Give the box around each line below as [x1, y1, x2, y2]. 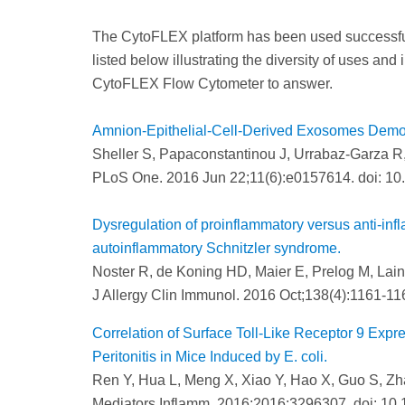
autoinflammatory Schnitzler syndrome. [92, 240, 344, 257]
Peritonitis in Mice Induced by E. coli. [92, 349, 327, 365]
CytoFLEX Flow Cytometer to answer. [92, 76, 333, 92]
